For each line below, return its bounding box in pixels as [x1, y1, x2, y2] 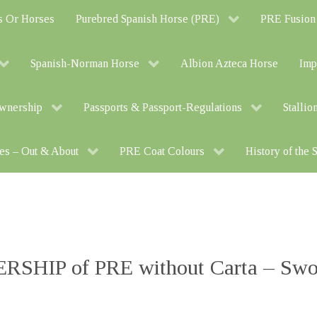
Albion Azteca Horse [180, 57, 278, 69]
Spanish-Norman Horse [30, 57, 139, 69]
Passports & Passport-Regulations [83, 101, 242, 114]
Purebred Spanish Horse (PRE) [75, 13, 219, 25]
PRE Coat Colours [120, 145, 204, 158]
